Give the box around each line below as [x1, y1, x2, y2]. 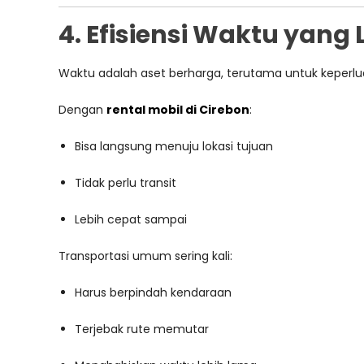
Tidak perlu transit [75, 175, 176, 191]
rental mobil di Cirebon [106, 102, 249, 118]
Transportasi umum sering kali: [58, 248, 232, 264]
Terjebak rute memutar [75, 321, 209, 337]
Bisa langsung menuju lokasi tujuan [75, 138, 273, 154]
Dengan [58, 102, 106, 118]
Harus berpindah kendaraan [75, 284, 232, 301]
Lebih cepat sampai [75, 211, 187, 227]
